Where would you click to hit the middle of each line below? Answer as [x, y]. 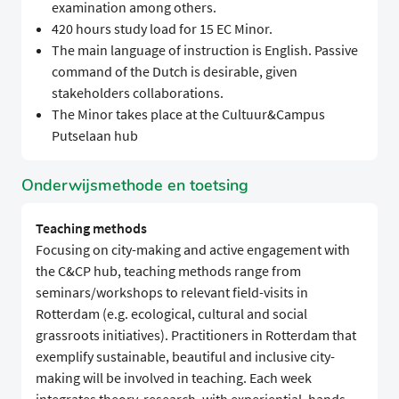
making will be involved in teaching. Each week [174, 378]
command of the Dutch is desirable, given [174, 72]
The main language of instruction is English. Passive [204, 50]
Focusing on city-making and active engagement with [193, 250]
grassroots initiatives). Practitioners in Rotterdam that [196, 335]
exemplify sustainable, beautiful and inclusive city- [185, 357]
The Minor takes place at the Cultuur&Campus [188, 114]
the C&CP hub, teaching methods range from [168, 271]
